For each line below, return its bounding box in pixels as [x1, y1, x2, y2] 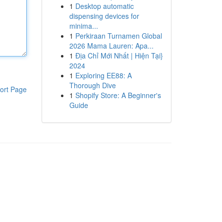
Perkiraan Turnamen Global [75, 31, 162, 41]
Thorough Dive [69, 80, 116, 90]
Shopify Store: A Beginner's [75, 90, 161, 100]
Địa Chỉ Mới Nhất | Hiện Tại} [75, 51, 163, 60]
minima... [69, 21, 98, 31]
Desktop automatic [75, 1, 134, 11]
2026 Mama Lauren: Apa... [69, 41, 154, 51]
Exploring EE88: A [75, 70, 132, 80]
